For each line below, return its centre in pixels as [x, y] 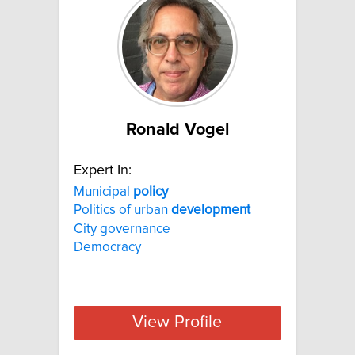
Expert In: [103, 170]
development [211, 210]
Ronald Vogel [177, 130]
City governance [122, 229]
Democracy [107, 247]
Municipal [103, 191]
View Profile [177, 323]
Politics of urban [122, 210]
